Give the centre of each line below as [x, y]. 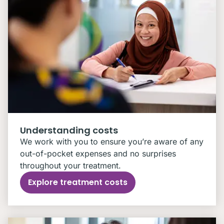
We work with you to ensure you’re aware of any [112, 141]
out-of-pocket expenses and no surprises [98, 153]
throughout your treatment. [70, 165]
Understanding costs [69, 130]
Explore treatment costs [78, 182]
